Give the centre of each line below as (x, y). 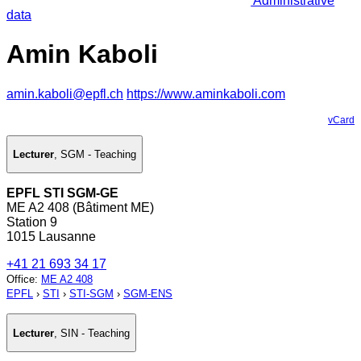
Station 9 (32, 222)
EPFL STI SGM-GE (62, 193)
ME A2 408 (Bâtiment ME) (80, 208)
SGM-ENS (148, 294)
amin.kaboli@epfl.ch (65, 93)
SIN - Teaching (95, 333)
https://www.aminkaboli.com (206, 93)
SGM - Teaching (98, 155)
